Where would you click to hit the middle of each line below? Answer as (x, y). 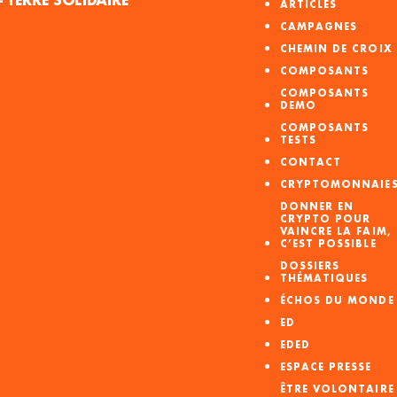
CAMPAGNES (319, 27)
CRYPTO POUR (325, 219)
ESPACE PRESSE (326, 367)
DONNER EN (317, 207)
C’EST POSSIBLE (328, 244)
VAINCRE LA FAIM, (335, 232)
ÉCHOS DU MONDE (337, 301)
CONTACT (311, 163)
